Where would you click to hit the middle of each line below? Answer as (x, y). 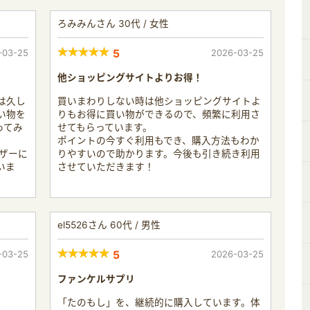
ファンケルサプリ (96, 279)
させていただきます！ (106, 166)
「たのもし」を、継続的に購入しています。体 (159, 302)
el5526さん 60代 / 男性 (109, 225)
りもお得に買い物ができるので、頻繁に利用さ (159, 114)
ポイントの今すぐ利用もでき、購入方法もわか (158, 140)
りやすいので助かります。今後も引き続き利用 (159, 153)
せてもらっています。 (105, 127)
